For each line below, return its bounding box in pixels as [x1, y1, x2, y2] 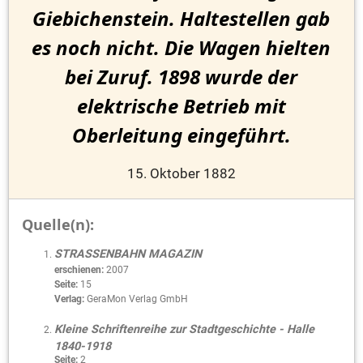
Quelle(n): [22, 214, 94, 234]
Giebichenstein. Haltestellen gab [32, 5, 331, 32]
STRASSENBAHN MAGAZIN [54, 246, 202, 261]
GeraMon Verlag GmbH [84, 293, 188, 305]
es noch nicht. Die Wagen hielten [32, 34, 331, 62]
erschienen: [54, 263, 104, 275]
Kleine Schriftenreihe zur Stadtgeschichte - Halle [54, 322, 314, 336]
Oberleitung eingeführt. [71, 122, 291, 149]
